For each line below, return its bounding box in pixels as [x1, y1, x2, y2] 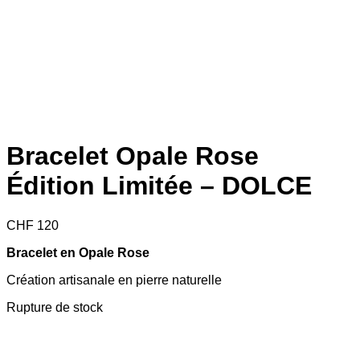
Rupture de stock [6, 300, 103, 314]
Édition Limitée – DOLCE [6, 171, 312, 201]
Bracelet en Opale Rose [6, 245, 149, 260]
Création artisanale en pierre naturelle [6, 272, 222, 287]
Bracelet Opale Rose [6, 141, 259, 171]
